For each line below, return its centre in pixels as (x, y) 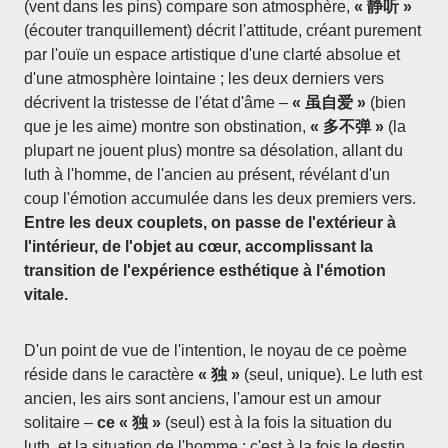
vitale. (46, 294)
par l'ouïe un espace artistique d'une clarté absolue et (212, 54)
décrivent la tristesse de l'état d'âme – (158, 102)
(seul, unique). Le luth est (331, 374)
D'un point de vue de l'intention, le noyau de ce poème (215, 350)
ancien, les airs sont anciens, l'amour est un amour (202, 398)
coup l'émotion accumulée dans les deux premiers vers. (220, 198)
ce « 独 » (129, 422)
